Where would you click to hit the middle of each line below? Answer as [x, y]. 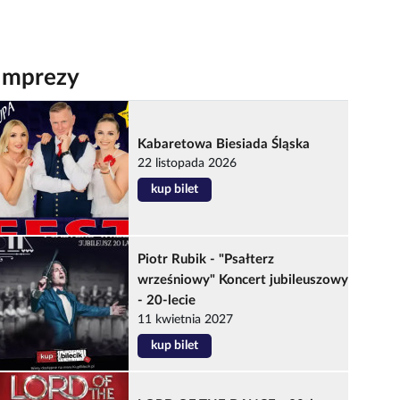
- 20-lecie [167, 301]
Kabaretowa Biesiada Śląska [224, 145]
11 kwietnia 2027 [186, 320]
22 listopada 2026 [187, 164]
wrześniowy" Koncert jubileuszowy [243, 280]
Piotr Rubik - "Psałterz [206, 260]
